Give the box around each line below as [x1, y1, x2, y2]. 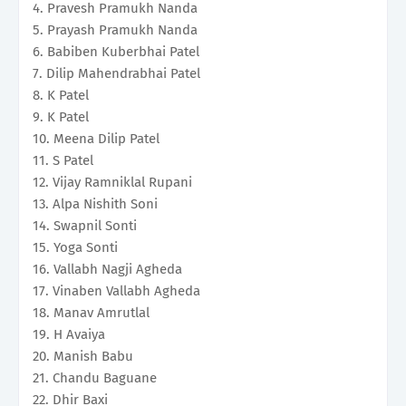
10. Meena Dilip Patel [33, 130, 159, 148]
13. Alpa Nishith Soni [33, 196, 158, 213]
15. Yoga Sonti [33, 239, 118, 256]
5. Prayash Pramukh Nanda [33, 22, 198, 39]
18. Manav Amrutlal [33, 304, 150, 322]
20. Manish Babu [33, 348, 133, 365]
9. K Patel [33, 109, 89, 126]
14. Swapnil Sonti [33, 217, 137, 235]
